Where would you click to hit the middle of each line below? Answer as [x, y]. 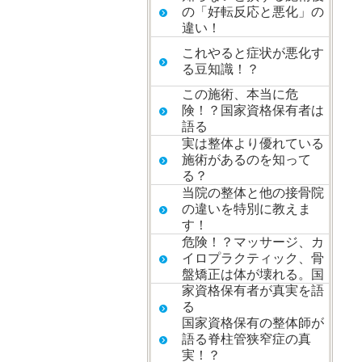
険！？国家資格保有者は [253, 110]
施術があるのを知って [246, 160]
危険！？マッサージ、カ [253, 242]
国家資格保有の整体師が [253, 323]
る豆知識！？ [221, 69]
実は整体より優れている [253, 143]
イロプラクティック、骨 [253, 258]
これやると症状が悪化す [253, 53]
